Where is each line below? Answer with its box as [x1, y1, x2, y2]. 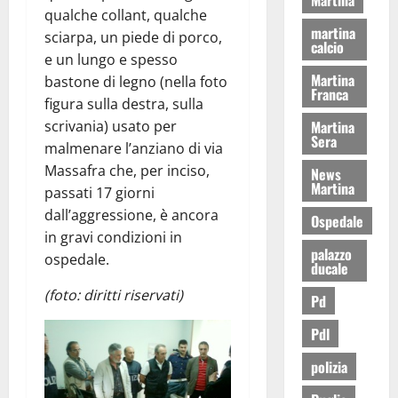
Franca [310, 83, 348, 105]
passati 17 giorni [44, 183, 155, 203]
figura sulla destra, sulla [44, 94, 203, 115]
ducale [310, 257, 348, 279]
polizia [310, 355, 347, 378]
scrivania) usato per [44, 116, 177, 137]
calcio [310, 36, 344, 58]
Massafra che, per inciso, [44, 161, 210, 181]
